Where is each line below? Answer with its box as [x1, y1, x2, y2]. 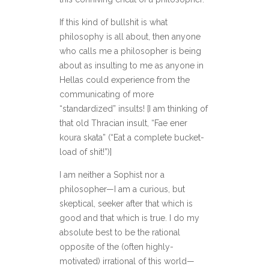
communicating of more [59, 89, 154, 99]
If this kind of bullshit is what [59, 17, 168, 27]
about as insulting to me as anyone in [59, 61, 204, 70]
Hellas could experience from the [59, 75, 190, 85]
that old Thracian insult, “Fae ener [59, 118, 187, 128]
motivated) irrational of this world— [59, 256, 195, 266]
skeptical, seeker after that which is [59, 199, 193, 208]
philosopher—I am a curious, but [59, 184, 185, 194]
